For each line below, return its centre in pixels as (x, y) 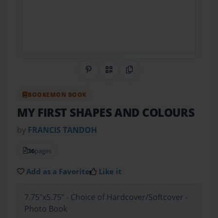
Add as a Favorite (58, 171)
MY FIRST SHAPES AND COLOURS (106, 113)
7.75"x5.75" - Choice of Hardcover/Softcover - (106, 197)
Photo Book (45, 209)
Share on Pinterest (123, 75)
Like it (110, 171)
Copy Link (147, 75)
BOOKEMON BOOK (57, 95)
